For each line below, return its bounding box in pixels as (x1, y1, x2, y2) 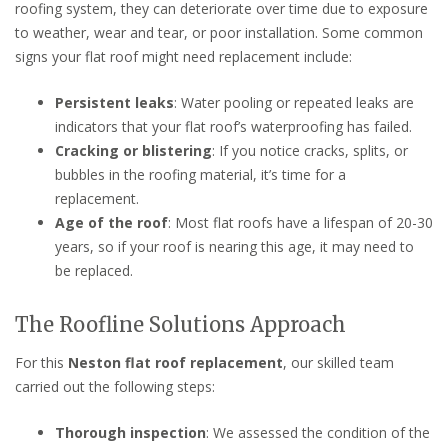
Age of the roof (55, 212, 168, 232)
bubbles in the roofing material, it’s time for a (55, 164, 346, 184)
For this (15, 352, 68, 372)
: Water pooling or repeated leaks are (174, 92, 414, 112)
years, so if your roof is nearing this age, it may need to (55, 236, 414, 256)
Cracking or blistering (55, 140, 212, 160)
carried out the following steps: (15, 376, 215, 396)
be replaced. (55, 260, 133, 280)
